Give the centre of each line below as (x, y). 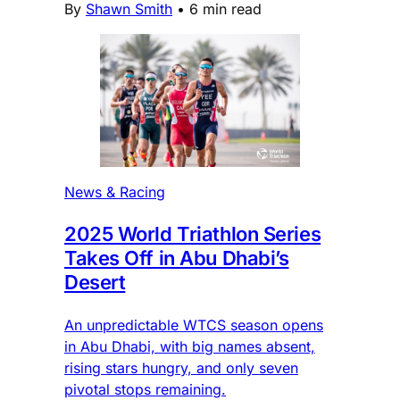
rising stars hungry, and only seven (181, 368)
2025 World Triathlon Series (193, 234)
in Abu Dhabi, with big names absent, (190, 347)
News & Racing (115, 192)
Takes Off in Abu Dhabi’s (177, 258)
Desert (95, 283)
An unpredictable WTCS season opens (194, 325)
